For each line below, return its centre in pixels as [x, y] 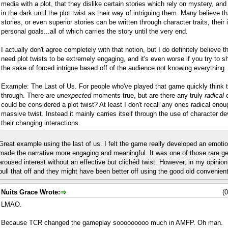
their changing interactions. [41, 123]
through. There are [29, 96]
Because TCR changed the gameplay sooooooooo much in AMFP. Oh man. [112, 222]
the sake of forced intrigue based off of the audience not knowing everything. [114, 68]
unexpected [74, 96]
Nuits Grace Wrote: [31, 192]
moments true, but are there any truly [148, 96]
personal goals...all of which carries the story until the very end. [94, 32]
